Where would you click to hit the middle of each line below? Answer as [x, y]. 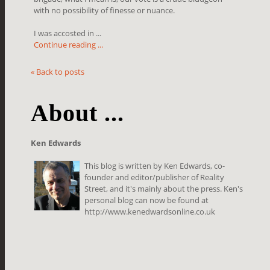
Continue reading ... [69, 44]
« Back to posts [58, 71]
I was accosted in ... [68, 33]
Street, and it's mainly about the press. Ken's [164, 188]
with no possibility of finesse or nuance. [105, 10]
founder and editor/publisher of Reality [155, 177]
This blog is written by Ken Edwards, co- [155, 165]
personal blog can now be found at [147, 200]
